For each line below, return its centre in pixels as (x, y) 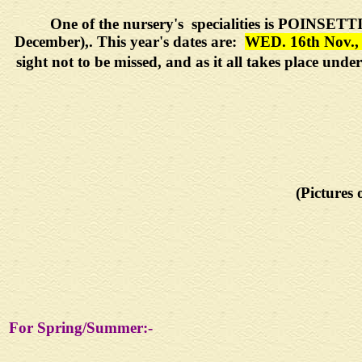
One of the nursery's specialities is (164, 24)
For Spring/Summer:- (81, 328)
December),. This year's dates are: (130, 42)
